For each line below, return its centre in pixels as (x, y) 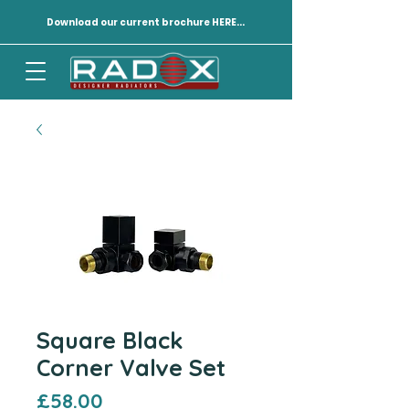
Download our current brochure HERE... (146, 22)
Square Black (110, 340)
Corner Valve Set (131, 367)
